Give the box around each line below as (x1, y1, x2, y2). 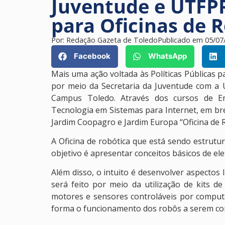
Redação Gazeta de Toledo (66, 35, 158, 45)
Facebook (74, 51, 110, 61)
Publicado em (158, 35, 205, 45)
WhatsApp (148, 51, 187, 61)
